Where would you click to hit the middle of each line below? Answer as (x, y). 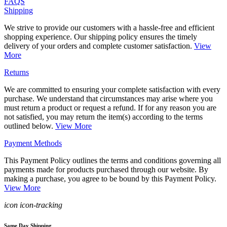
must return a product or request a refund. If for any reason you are (110, 108)
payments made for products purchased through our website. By (106, 170)
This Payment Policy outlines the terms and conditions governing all (112, 161)
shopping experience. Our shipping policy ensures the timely (101, 37)
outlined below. (30, 126)
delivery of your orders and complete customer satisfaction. (99, 46)
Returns (16, 72)
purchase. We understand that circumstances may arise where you (108, 99)
